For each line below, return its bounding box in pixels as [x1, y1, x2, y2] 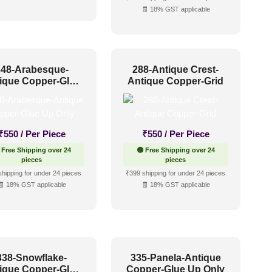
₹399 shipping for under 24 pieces [126, 169, 226, 177]
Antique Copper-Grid [127, 75, 224, 86]
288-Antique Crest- [132, 64, 219, 75]
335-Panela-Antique [130, 253, 221, 263]
